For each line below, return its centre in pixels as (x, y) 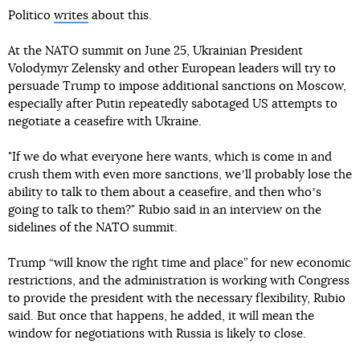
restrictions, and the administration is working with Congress (179, 280)
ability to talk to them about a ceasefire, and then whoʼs (165, 192)
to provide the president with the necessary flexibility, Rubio (177, 298)
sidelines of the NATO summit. (93, 227)
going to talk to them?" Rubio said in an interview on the (165, 210)
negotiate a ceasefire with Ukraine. (105, 121)
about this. (120, 15)
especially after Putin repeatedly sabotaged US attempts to (173, 104)
